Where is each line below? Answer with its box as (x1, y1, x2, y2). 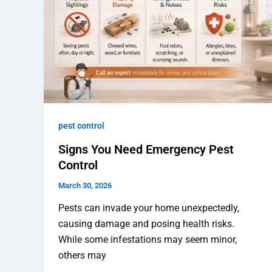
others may (58, 250, 106, 262)
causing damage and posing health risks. (58, 218, 234, 230)
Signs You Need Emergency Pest (58, 141, 234, 157)
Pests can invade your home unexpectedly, (58, 202, 239, 214)
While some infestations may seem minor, (58, 234, 237, 246)
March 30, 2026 (58, 180, 112, 190)
